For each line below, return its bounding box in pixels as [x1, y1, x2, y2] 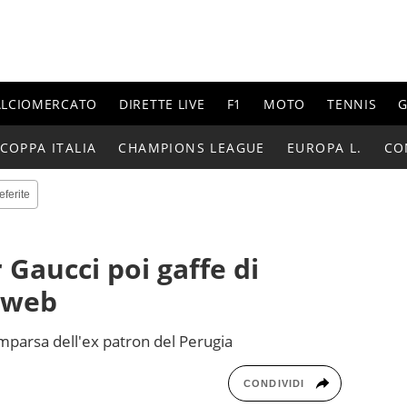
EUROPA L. [286, 138, 362, 156]
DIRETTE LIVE [119, 94, 205, 113]
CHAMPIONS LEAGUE [118, 138, 265, 156]
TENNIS [327, 94, 377, 113]
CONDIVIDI [243, 377, 304, 389]
